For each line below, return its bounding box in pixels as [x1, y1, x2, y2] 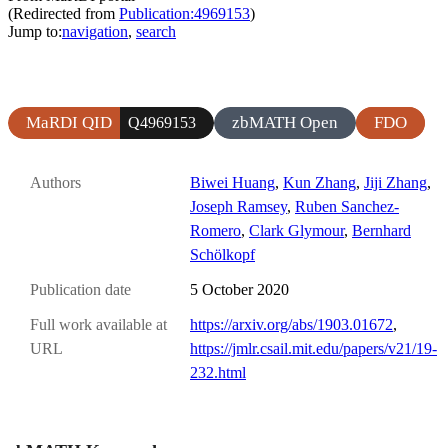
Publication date [30, 281, 131, 299]
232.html [190, 364, 246, 382]
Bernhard [352, 221, 411, 239]
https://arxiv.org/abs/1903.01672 [190, 316, 393, 334]
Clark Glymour [249, 221, 344, 239]
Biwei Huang [190, 173, 275, 191]
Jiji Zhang [364, 173, 427, 191]
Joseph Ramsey [190, 197, 287, 215]
